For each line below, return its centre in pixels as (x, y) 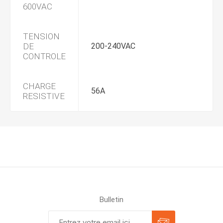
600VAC (38, 6)
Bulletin (111, 200)
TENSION (41, 36)
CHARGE (39, 86)
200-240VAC (113, 46)
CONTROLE (44, 56)
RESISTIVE (44, 96)
